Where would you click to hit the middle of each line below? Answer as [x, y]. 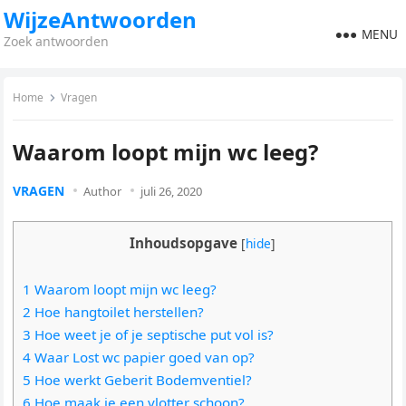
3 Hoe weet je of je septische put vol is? [149, 334]
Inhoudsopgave [184, 243]
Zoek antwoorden [57, 41]
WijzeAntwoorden [101, 19]
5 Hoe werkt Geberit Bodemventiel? [138, 380]
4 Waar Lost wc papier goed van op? [139, 357]
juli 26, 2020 [172, 191]
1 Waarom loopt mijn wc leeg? [120, 289]
